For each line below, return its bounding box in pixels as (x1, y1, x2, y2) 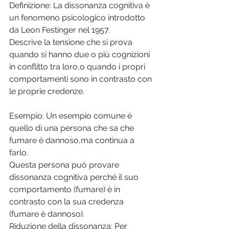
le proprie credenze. (9, 86, 86, 97)
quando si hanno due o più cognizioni (9, 50, 152, 60)
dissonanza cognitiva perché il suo (9, 172, 141, 182)
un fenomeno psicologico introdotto (9, 13, 147, 23)
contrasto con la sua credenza (9, 197, 126, 207)
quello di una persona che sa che (9, 123, 136, 133)
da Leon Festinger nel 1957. (9, 25, 112, 35)
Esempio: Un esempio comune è (9, 111, 134, 121)
